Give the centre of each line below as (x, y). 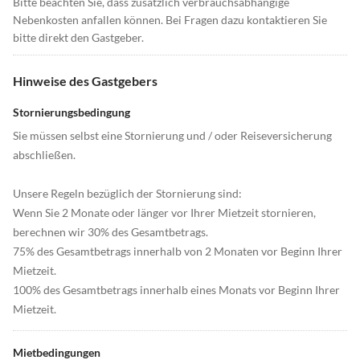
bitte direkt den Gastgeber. (78, 38)
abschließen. (44, 155)
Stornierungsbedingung (72, 112)
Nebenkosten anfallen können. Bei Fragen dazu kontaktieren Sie (170, 20)
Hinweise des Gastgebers (85, 81)
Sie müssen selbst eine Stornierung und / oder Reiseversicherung (172, 136)
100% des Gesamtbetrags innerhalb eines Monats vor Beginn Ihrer (176, 290)
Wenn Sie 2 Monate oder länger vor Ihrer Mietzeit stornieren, (164, 213)
